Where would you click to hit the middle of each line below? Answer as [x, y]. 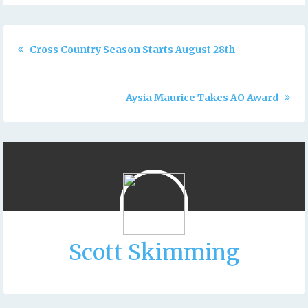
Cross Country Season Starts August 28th [131, 49]
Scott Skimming [154, 252]
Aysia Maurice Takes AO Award [203, 97]
